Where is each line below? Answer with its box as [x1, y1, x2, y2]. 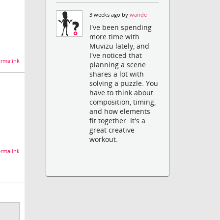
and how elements [89, 107, 151, 116]
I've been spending [89, 23, 152, 32]
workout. [89, 135, 118, 144]
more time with [89, 32, 140, 42]
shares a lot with [89, 69, 144, 79]
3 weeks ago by [89, 11, 130, 18]
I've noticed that [89, 51, 142, 60]
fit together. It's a [89, 116, 146, 126]
